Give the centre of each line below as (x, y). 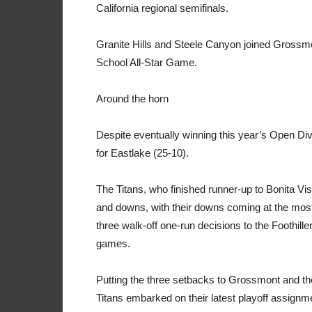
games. (113, 243)
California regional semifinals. (162, 8)
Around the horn (132, 99)
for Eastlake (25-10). (142, 153)
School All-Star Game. (147, 62)
